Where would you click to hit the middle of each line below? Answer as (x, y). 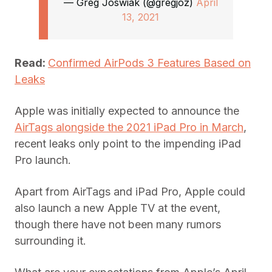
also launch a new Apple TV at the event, (117, 208)
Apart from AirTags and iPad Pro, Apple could (130, 192)
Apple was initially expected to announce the (127, 111)
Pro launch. (43, 160)
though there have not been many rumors (118, 225)
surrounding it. (50, 241)
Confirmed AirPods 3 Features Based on (149, 63)
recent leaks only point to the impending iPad (128, 144)
